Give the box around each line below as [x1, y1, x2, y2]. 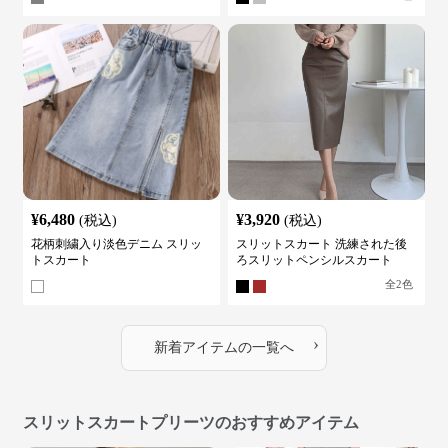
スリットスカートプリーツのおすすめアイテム [22, 414, 359, 431]
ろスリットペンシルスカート [236, 253, 392, 267]
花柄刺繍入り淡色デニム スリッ [30, 237, 202, 251]
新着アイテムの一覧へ [154, 340, 294, 355]
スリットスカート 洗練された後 [236, 237, 407, 251]
